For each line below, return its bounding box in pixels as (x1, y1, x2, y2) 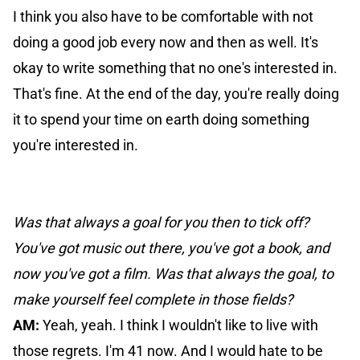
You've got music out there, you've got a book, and (13, 239, 329, 257)
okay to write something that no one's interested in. (13, 59, 337, 77)
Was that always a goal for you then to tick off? (13, 214, 309, 231)
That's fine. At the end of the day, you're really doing (13, 85, 339, 103)
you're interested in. (13, 137, 138, 154)
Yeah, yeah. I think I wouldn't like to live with (43, 317, 318, 334)
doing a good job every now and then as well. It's (13, 34, 318, 51)
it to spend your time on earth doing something (13, 111, 309, 129)
